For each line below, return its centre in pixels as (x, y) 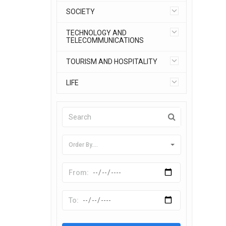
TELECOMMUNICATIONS (105, 40)
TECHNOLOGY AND (96, 33)
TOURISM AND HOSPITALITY (112, 62)
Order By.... (83, 145)
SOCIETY (80, 12)
